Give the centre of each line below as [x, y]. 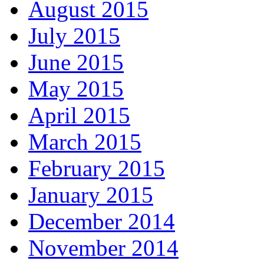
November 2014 [103, 247]
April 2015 [79, 115]
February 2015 [97, 168]
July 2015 [74, 35]
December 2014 [102, 221]
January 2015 [91, 194]
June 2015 [76, 62]
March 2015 [85, 141]
